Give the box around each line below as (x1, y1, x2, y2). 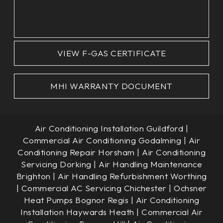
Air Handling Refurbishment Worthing (58, 170, 207, 181)
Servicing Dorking (21, 158, 92, 169)
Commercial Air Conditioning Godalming (22, 134, 182, 145)
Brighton (16, 170, 51, 181)
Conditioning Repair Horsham (17, 146, 135, 157)
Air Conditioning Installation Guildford (34, 122, 184, 133)
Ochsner (174, 182, 207, 193)
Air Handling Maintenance (99, 158, 202, 169)
